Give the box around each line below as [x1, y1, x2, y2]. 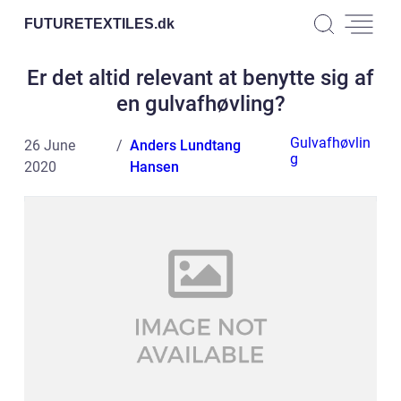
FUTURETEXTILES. [24, 15, 158, 31]
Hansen [129, 158, 179, 175]
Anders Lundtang [129, 137, 241, 154]
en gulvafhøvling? [115, 91, 286, 116]
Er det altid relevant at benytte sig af [27, 65, 374, 90]
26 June [24, 137, 75, 154]
